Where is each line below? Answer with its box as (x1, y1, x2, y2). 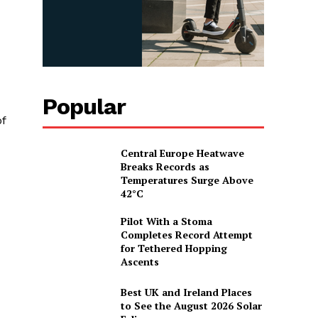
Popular (43, 92, 126, 120)
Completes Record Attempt (120, 227, 253, 241)
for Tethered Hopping (120, 241, 227, 255)
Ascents (120, 254, 159, 268)
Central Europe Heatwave (120, 146, 244, 160)
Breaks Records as (120, 159, 209, 173)
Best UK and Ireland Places (120, 285, 252, 299)
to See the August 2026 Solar (120, 298, 262, 312)
